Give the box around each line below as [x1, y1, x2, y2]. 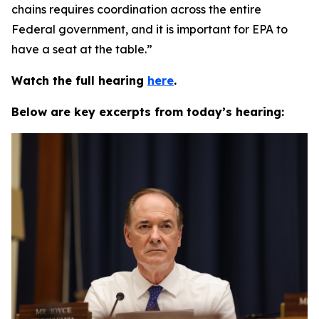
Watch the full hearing [11, 73, 147, 88]
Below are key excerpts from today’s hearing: [11, 105, 284, 119]
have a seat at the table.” [11, 42, 152, 56]
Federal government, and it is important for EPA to [11, 22, 288, 36]
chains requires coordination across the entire [11, 2, 261, 16]
